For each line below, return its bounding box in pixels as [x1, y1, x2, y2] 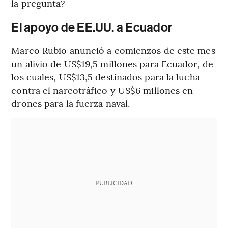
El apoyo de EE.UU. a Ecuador [11, 20, 173, 35]
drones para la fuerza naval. [11, 97, 130, 110]
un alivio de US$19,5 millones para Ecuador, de [11, 57, 213, 70]
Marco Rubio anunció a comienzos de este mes [11, 44, 215, 57]
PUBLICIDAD [95, 179, 132, 187]
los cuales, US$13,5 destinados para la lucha [11, 70, 200, 83]
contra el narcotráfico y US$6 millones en [11, 83, 193, 97]
